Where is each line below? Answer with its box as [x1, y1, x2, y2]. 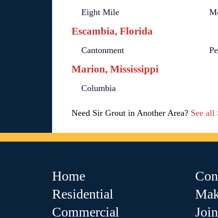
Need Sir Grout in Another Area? [72, 108, 191, 118]
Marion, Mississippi [72, 63, 159, 75]
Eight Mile [81, 7, 119, 17]
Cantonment [81, 45, 124, 55]
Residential [52, 186, 113, 201]
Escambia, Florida [72, 25, 153, 37]
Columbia [81, 83, 116, 93]
